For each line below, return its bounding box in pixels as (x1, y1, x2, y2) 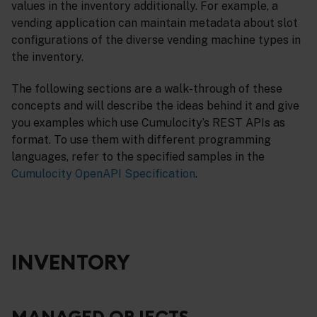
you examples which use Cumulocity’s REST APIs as (11, 116, 285, 130)
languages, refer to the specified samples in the (11, 150, 265, 164)
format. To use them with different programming (11, 133, 271, 147)
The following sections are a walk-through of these (11, 82, 282, 96)
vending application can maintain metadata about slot (11, 16, 298, 30)
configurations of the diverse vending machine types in (11, 33, 301, 47)
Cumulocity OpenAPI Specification (11, 167, 195, 181)
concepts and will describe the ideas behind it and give (11, 99, 299, 113)
